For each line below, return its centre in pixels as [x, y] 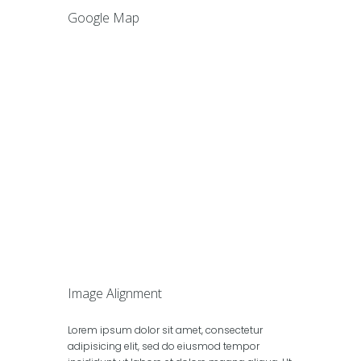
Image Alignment [115, 294]
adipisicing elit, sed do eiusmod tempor [164, 346]
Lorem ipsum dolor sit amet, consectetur [165, 330]
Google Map [104, 18]
